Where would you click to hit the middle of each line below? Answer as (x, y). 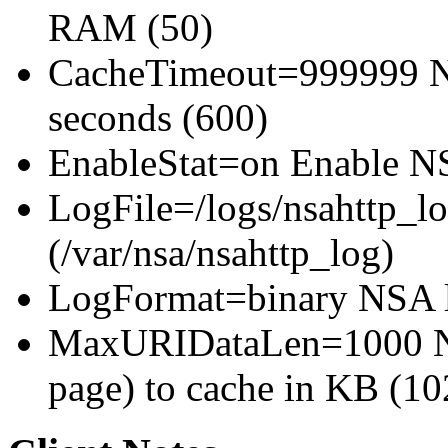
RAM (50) (130, 28)
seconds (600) (158, 118)
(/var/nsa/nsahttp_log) (221, 253)
